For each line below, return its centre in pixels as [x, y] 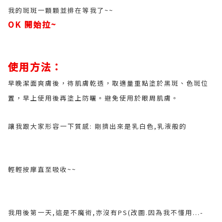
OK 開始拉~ [32, 24]
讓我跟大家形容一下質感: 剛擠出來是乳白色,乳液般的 [97, 126]
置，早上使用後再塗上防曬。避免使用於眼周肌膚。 [93, 98]
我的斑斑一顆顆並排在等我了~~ [61, 10]
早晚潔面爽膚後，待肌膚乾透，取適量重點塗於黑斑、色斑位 [108, 83]
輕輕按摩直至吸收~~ [42, 169]
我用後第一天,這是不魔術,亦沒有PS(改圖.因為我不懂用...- [106, 212]
